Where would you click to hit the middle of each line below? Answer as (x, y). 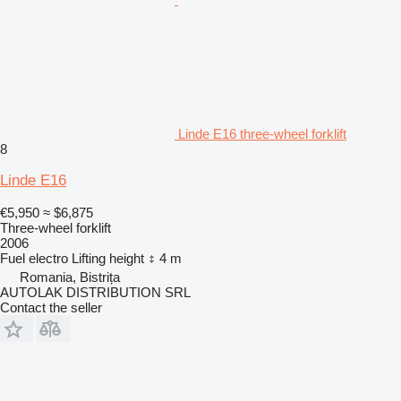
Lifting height (108, 258)
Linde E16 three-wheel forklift (262, 133)
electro (48, 258)
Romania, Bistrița (70, 277)
